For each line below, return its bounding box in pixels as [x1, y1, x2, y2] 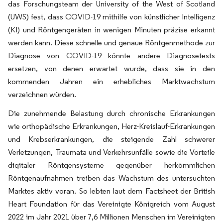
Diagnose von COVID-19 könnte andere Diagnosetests [8, 51, 215, 60]
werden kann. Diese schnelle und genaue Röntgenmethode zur [8, 38, 215, 47]
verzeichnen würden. [8, 90, 76, 99]
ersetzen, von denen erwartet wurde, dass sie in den [8, 64, 215, 73]
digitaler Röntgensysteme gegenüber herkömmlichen [8, 160, 215, 170]
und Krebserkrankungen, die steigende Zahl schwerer [8, 134, 215, 144]
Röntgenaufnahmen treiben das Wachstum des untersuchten [8, 173, 215, 183]
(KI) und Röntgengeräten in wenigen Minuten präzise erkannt [8, 25, 215, 34]
